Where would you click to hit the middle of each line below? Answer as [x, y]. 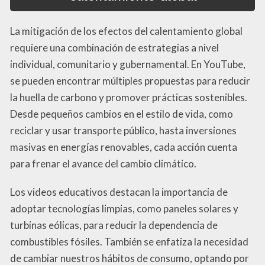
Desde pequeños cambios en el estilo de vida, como [122, 114]
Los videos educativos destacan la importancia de [119, 192]
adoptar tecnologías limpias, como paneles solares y [124, 208]
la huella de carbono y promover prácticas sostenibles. [129, 97]
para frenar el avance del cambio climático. [103, 163]
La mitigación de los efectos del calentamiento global [126, 31]
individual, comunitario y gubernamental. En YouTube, [128, 64]
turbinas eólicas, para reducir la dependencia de [114, 225]
